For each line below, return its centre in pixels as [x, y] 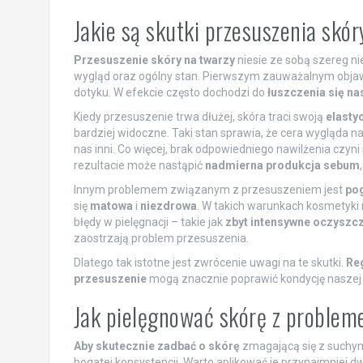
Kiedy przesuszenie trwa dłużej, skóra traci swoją [199, 116]
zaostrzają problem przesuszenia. [161, 238]
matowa [111, 205]
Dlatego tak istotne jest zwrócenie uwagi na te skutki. [209, 262]
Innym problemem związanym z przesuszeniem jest [209, 189]
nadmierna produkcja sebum [282, 165]
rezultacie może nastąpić [139, 165]
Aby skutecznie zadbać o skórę [156, 346]
